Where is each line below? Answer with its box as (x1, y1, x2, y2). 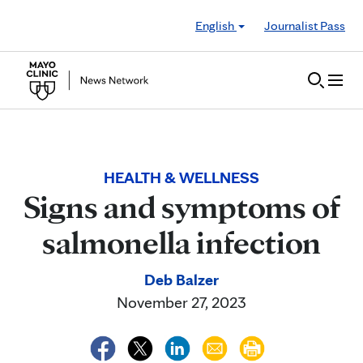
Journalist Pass (264, 17, 345, 33)
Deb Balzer (144, 270, 219, 289)
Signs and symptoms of (23, 187, 340, 226)
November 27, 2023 (117, 293, 246, 312)
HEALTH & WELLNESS (104, 168, 259, 187)
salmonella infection (42, 223, 321, 262)
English (195, 17, 237, 33)
